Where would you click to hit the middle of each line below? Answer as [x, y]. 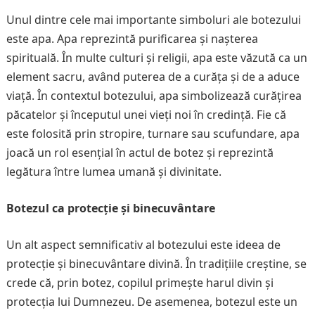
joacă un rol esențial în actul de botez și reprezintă [140, 153]
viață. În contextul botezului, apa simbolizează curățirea [154, 96]
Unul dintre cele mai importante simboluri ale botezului [153, 20]
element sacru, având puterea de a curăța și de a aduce [153, 77]
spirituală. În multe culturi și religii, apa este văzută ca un [156, 58]
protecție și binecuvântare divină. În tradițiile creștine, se [156, 264]
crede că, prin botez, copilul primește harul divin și [140, 283]
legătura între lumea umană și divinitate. [114, 172]
